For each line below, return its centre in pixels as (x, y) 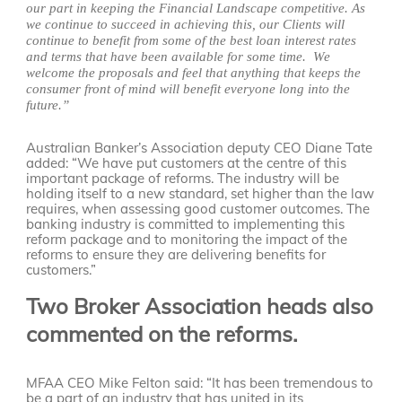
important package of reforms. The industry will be (183, 179)
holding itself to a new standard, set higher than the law (201, 194)
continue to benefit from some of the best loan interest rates (192, 41)
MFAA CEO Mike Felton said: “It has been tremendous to (200, 383)
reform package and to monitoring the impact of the (187, 240)
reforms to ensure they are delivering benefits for (176, 255)
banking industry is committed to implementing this (186, 224)
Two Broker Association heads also (200, 306)
